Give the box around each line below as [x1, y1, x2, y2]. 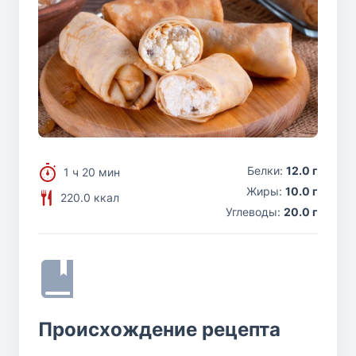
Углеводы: [226, 204, 284, 219]
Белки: [247, 163, 286, 177]
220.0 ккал [60, 190, 119, 204]
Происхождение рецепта [38, 317, 281, 341]
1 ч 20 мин [64, 164, 120, 179]
